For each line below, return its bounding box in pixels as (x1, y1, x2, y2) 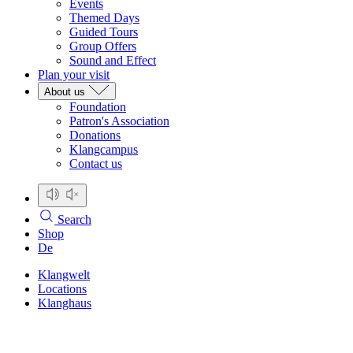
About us (44, 86, 85, 98)
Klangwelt (38, 268, 90, 281)
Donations (69, 128, 121, 142)
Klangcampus (69, 143, 138, 156)
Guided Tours (69, 25, 138, 39)
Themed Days (69, 11, 139, 24)
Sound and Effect (69, 54, 156, 67)
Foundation (69, 100, 126, 113)
